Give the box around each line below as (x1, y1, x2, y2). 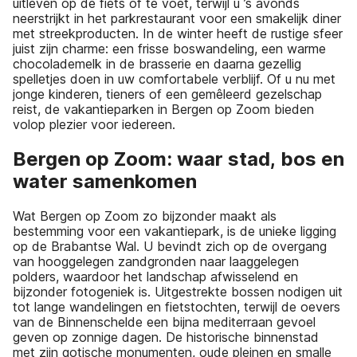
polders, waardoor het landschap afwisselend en (13, 269, 298, 285)
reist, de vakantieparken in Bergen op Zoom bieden (13, 101, 314, 118)
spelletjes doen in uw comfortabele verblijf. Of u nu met (13, 71, 335, 88)
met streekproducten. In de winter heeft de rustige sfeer (13, 25, 343, 42)
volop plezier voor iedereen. (13, 116, 175, 133)
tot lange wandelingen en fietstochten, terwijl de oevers (13, 299, 340, 316)
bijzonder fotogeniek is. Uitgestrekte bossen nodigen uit (13, 284, 343, 300)
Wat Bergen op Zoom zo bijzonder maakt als (13, 208, 277, 225)
